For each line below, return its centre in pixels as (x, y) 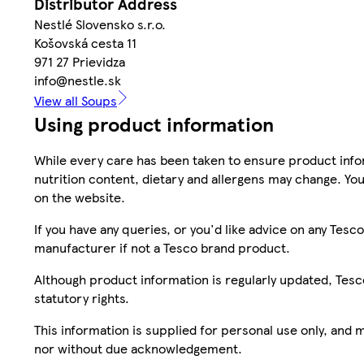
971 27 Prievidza (80, 62)
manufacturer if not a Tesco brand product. (162, 248)
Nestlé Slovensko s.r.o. (100, 24)
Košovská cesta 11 (85, 43)
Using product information (154, 124)
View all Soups (76, 101)
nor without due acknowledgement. (138, 349)
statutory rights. (82, 298)
